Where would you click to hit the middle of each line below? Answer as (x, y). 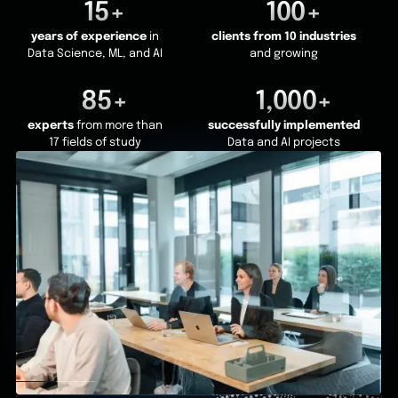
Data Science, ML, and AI (95, 53)
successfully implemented (284, 126)
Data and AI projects (284, 143)
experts (52, 126)
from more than (119, 126)
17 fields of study (95, 143)
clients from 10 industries (284, 36)
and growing (284, 53)
